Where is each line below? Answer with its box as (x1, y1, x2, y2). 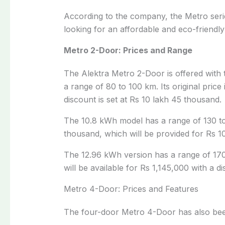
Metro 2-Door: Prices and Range (63, 45, 192, 55)
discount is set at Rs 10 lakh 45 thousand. (63, 94, 221, 104)
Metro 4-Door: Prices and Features (63, 183, 198, 194)
